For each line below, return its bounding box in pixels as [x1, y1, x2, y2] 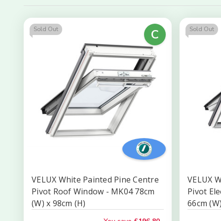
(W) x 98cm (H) [32, 198, 86, 209]
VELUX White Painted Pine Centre [32, 174, 159, 185]
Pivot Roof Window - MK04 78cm [32, 186, 155, 197]
